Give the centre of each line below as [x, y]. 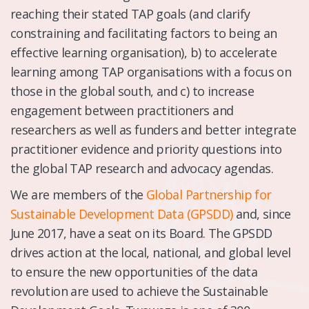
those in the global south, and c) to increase [132, 91]
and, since [262, 213]
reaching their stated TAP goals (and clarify [130, 13]
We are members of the [78, 194]
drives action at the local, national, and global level [151, 252]
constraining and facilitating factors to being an [144, 33]
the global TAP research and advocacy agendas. [142, 168]
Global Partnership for [209, 194]
